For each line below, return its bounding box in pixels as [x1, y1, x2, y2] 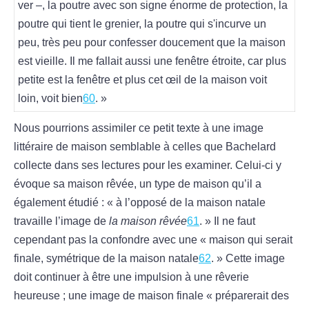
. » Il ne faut [199, 215, 255, 228]
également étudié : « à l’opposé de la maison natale [14, 197, 266, 209]
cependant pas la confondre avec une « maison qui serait [14, 234, 292, 246]
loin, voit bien [18, 92, 83, 105]
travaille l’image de [14, 215, 106, 228]
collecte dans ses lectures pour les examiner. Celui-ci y [14, 159, 281, 172]
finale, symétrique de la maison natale [14, 252, 199, 265]
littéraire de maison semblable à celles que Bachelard [14, 141, 276, 153]
